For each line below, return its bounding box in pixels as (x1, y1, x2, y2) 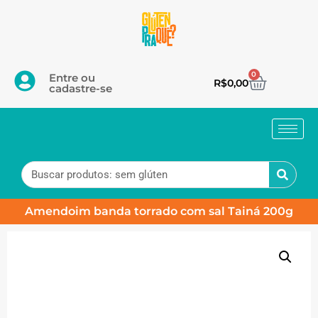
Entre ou (48, 71, 95, 84)
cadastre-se (48, 82, 112, 95)
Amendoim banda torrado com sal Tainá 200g (25, 204, 293, 218)
